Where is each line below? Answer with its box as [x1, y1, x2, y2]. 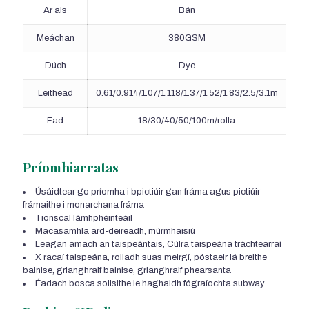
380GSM [168, 33, 206, 43]
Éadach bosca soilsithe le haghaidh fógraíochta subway [35, 279, 265, 289]
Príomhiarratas [23, 158, 119, 177]
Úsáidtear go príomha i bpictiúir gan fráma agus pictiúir [35, 187, 260, 197]
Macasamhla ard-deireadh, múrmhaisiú [35, 226, 195, 237]
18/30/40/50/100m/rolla [138, 116, 235, 126]
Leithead [37, 88, 73, 99]
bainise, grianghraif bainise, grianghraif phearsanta [23, 266, 231, 276]
